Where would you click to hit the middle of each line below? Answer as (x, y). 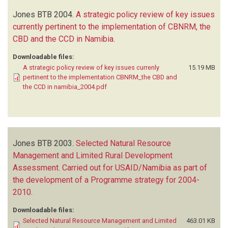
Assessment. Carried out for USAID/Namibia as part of (110, 167)
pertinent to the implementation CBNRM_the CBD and (100, 77)
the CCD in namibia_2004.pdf (65, 87)
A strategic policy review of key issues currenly (91, 67)
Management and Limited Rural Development (93, 155)
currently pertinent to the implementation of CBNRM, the (112, 26)
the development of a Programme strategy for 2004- (106, 180)
